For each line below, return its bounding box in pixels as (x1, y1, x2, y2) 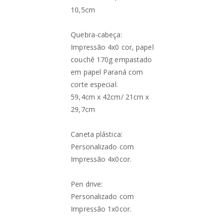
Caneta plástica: (71, 129, 122, 139)
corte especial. (71, 80, 118, 89)
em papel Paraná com (71, 67, 143, 77)
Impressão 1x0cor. (71, 204, 131, 214)
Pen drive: (71, 179, 103, 189)
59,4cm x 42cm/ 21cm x (71, 92, 149, 102)
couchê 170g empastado (71, 55, 152, 64)
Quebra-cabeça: (71, 30, 122, 39)
